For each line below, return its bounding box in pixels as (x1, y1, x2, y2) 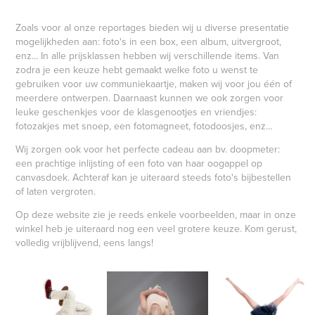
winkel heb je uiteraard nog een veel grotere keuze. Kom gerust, (15, 221, 297, 236)
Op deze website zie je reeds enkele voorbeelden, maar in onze (15, 207, 297, 222)
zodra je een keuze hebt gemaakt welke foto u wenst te (15, 63, 259, 77)
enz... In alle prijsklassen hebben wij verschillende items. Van (15, 49, 280, 63)
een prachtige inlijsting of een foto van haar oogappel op (15, 156, 263, 171)
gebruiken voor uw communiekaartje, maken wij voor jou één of (15, 77, 292, 91)
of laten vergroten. (15, 184, 96, 199)
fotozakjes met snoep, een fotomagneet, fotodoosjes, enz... (15, 119, 273, 134)
